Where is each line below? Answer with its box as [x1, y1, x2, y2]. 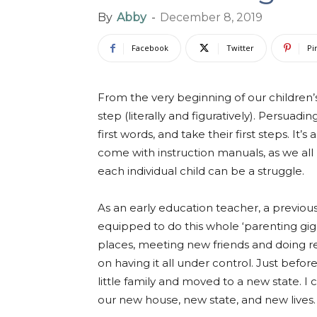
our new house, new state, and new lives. [98, 293, 316, 306]
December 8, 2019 [160, 11, 263, 24]
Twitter [226, 42, 254, 53]
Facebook [132, 42, 168, 53]
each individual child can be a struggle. [98, 164, 304, 178]
